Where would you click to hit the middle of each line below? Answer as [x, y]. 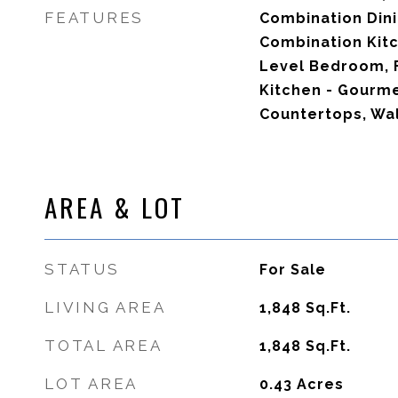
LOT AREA [91, 384]
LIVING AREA [105, 307]
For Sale [292, 270]
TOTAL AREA [103, 346]
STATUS [82, 269]
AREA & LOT [115, 207]
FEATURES [94, 18]
